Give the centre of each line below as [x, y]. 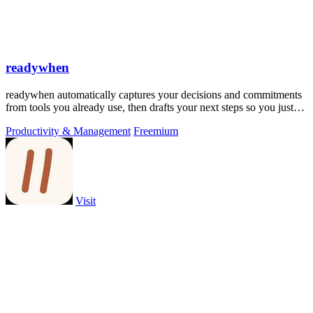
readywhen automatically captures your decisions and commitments [154, 95]
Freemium [156, 131]
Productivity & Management [68, 131]
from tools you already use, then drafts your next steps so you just [150, 108]
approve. [25, 120]
